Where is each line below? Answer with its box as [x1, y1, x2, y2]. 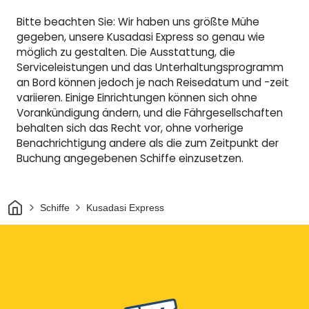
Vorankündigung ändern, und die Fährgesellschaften [17, 106, 283, 121]
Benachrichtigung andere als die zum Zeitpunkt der [17, 136, 279, 151]
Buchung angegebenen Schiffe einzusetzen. [17, 151, 243, 166]
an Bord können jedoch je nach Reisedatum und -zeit [17, 75, 289, 90]
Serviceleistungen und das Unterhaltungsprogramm [17, 60, 283, 75]
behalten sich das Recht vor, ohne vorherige [17, 121, 243, 136]
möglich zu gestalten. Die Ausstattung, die [17, 45, 235, 60]
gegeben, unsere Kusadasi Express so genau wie [17, 30, 265, 45]
